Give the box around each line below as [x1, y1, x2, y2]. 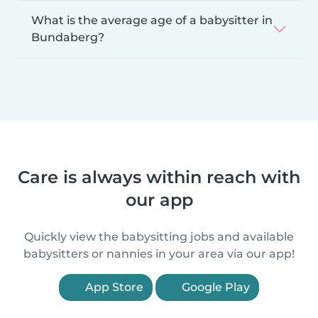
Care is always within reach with [18, 166, 300, 187]
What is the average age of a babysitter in [31, 13, 273, 27]
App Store [82, 280, 143, 294]
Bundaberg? [31, 30, 104, 44]
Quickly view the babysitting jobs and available [24, 229, 294, 243]
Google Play [179, 280, 250, 294]
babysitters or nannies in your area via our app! [23, 246, 295, 261]
